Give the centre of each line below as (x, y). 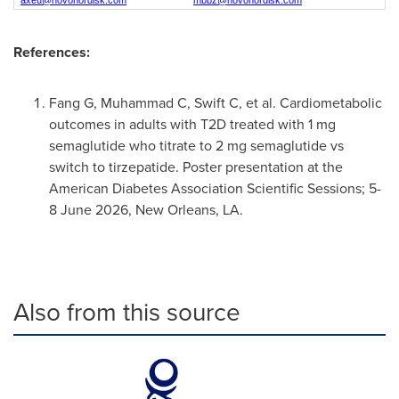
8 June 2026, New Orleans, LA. (148, 209)
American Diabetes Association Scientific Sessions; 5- (215, 188)
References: (52, 52)
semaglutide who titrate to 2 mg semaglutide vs (196, 145)
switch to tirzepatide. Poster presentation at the (196, 167)
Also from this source (127, 311)
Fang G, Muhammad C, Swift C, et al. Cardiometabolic (216, 102)
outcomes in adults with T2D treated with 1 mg (192, 124)
